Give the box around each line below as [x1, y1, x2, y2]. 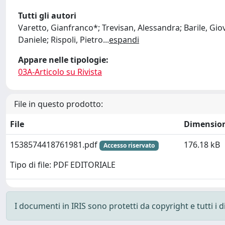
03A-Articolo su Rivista [18, 66, 102, 77]
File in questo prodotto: [14, 98, 103, 109]
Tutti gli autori [18, 10, 76, 21]
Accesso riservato [103, 141, 155, 150]
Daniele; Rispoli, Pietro [18, 34, 103, 45]
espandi [109, 34, 139, 45]
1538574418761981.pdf [10, 139, 99, 150]
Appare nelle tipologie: [18, 54, 108, 65]
